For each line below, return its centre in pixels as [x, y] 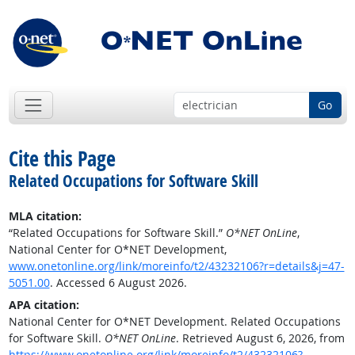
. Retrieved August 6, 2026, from [260, 338]
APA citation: [44, 305]
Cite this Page [62, 159]
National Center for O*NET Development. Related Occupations [174, 322]
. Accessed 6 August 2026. [118, 283]
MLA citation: [45, 216]
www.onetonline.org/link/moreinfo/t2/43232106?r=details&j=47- [176, 266]
